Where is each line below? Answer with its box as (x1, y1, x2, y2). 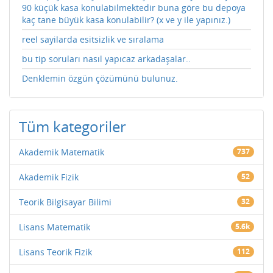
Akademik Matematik (19, 146, 104, 158)
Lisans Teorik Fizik (19, 246, 92, 258)
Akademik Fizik (19, 171, 79, 183)
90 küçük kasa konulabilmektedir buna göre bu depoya (22, 1, 246, 13)
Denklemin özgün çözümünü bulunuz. (22, 72, 178, 84)
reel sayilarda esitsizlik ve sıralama (22, 33, 164, 45)
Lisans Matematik (19, 221, 90, 233)
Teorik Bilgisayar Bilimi (19, 196, 112, 208)
